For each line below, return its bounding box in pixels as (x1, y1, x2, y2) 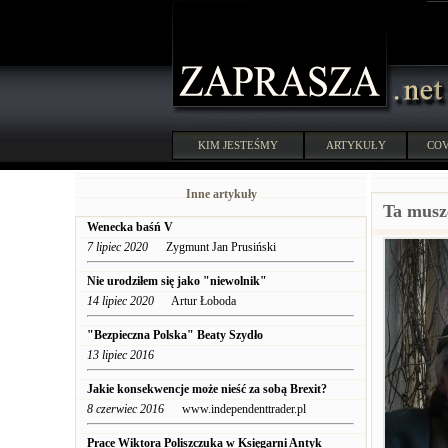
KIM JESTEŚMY (198, 139, 278, 151)
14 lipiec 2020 (87, 294, 154, 308)
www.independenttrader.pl (164, 402, 306, 416)
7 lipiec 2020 (87, 240, 148, 254)
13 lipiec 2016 (87, 348, 154, 362)
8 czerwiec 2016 (87, 402, 164, 416)
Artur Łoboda (154, 294, 236, 308)
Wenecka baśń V (87, 220, 173, 234)
